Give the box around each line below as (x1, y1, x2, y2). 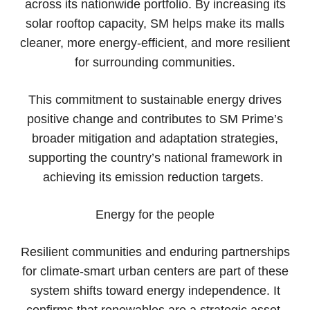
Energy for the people (95, 207, 215, 221)
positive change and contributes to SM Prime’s (27, 111, 283, 126)
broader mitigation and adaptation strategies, (32, 131, 278, 145)
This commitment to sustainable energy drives (28, 92, 282, 107)
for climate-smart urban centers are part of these (21, 264, 289, 278)
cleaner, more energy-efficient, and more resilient (20, 35, 290, 50)
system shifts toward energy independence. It (30, 283, 280, 298)
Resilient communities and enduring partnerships (20, 244, 290, 259)
